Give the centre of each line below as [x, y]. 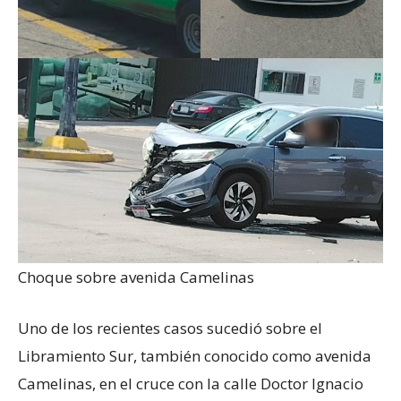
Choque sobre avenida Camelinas [136, 277]
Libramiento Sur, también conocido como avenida [195, 356]
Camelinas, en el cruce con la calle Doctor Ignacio [191, 384]
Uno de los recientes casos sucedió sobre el [170, 328]
